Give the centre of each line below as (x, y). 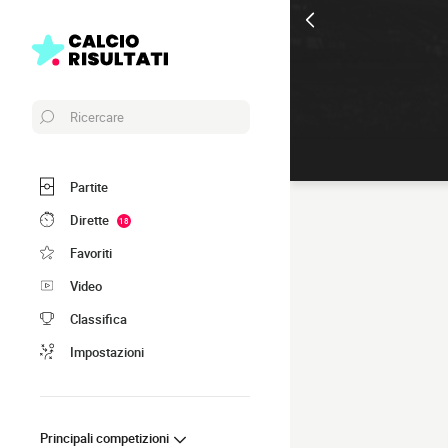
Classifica (98, 318)
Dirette (89, 219)
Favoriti (91, 252)
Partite (89, 186)
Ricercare (97, 117)
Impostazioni (107, 351)
